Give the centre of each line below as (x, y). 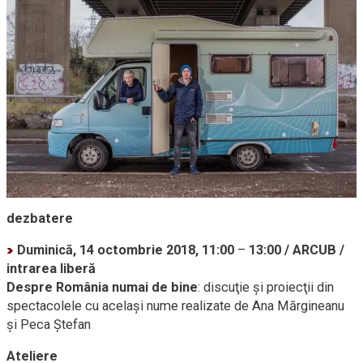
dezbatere (40, 218)
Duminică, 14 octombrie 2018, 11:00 (126, 250)
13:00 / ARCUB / (297, 250)
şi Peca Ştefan (49, 324)
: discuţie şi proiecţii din (266, 287)
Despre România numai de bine (102, 287)
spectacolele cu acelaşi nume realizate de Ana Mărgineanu (175, 305)
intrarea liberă (51, 268)
